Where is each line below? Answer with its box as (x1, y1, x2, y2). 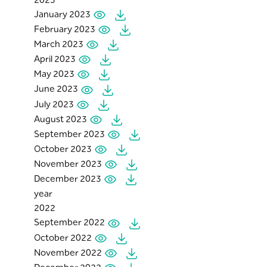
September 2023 (33, 128, 107, 139)
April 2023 (33, 53, 77, 65)
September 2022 (33, 216, 107, 228)
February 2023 (33, 23, 97, 35)
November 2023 (33, 158, 104, 170)
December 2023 (33, 173, 103, 185)
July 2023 (33, 98, 76, 110)
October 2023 (33, 142, 94, 154)
